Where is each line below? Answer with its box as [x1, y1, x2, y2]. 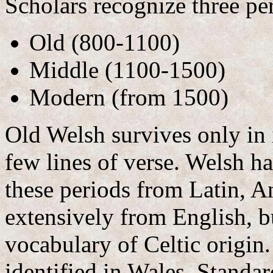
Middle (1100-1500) [29, 57, 225, 83]
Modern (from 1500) [29, 84, 229, 111]
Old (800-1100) [29, 29, 180, 56]
